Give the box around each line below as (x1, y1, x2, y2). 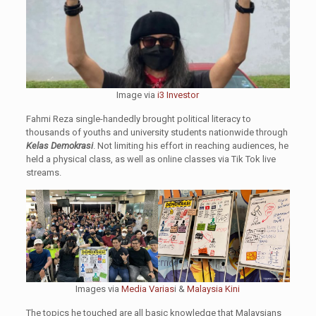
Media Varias (121, 284, 175, 295)
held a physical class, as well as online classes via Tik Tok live (25, 153, 276, 164)
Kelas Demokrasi (25, 140, 93, 151)
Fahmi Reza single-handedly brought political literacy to (25, 113, 251, 124)
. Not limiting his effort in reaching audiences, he (92, 140, 288, 151)
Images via (75, 284, 122, 295)
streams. (25, 166, 63, 178)
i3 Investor (157, 89, 200, 100)
